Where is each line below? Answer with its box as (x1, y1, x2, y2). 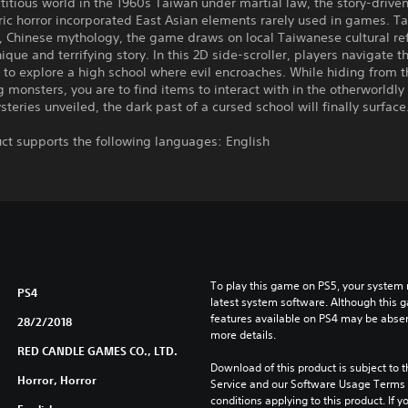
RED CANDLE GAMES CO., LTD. (16, 343, 178, 358)
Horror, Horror (16, 372, 97, 387)
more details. (209, 327, 276, 342)
